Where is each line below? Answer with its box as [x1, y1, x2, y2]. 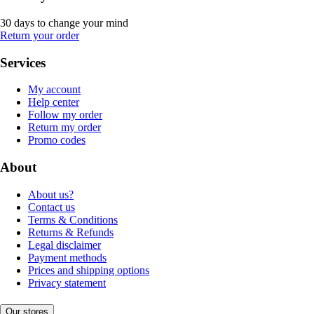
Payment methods [28, 251, 107, 264]
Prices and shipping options [28, 264, 149, 276]
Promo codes [28, 134, 86, 146]
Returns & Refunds [28, 226, 114, 238]
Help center [28, 96, 79, 109]
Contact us [28, 200, 75, 213]
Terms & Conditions [28, 213, 118, 226]
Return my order [28, 121, 101, 134]
